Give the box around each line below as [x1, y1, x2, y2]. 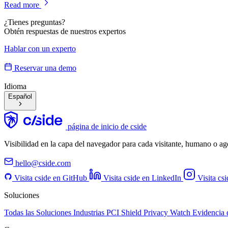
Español [8, 92, 32, 100]
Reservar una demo [14, 63, 76, 72]
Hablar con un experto [4, 44, 76, 53]
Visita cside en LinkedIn [103, 173, 181, 182]
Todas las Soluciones [4, 208, 73, 217]
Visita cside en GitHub [14, 173, 87, 182]
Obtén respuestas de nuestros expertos [4, 26, 126, 36]
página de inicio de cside [68, 122, 147, 131]
